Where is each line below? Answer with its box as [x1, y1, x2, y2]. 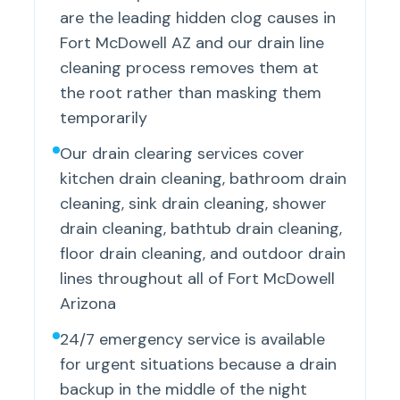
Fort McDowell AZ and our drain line [60, 32, 325, 54]
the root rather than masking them [60, 82, 322, 104]
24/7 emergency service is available [60, 329, 326, 351]
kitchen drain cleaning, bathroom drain [60, 168, 347, 190]
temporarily [60, 107, 148, 129]
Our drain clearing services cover [60, 143, 305, 165]
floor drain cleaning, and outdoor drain [60, 243, 346, 265]
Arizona [60, 293, 117, 315]
